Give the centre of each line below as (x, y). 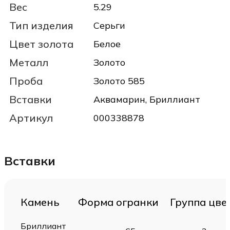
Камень (40, 202)
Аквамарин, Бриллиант (147, 99)
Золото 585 (119, 81)
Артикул (31, 118)
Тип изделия (41, 25)
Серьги (109, 25)
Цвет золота (41, 44)
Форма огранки (118, 202)
